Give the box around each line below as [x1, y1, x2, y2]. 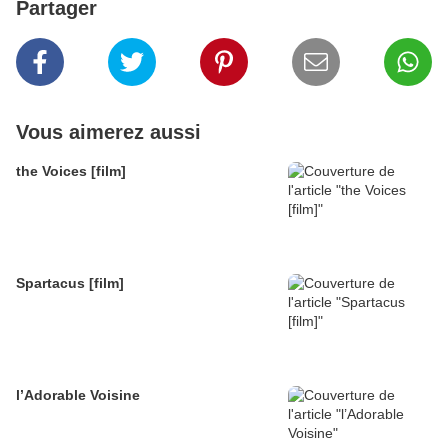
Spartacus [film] [16, 275, 124, 292]
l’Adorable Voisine [16, 387, 140, 404]
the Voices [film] [16, 163, 126, 180]
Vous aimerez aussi [16, 121, 201, 144]
